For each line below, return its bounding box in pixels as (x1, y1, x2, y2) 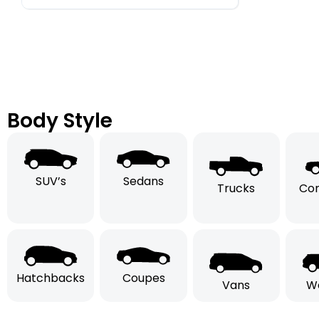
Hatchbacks (16, 269, 85, 286)
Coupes (122, 269, 165, 286)
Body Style (7, 106, 113, 135)
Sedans (123, 172, 164, 189)
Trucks (217, 179, 256, 197)
